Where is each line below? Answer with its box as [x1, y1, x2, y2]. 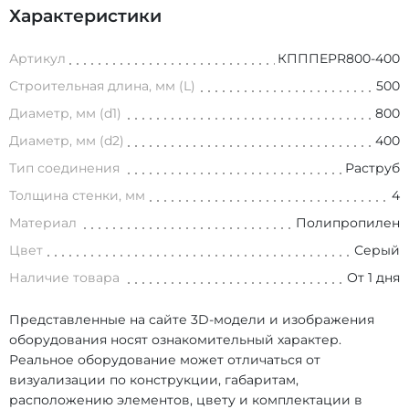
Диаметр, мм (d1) [9, 105, 121, 122]
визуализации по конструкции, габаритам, [9, 372, 299, 389]
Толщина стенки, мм [9, 187, 145, 204]
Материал [9, 215, 77, 232]
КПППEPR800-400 [278, 50, 400, 68]
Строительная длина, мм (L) [9, 78, 195, 95]
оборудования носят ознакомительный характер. [9, 331, 341, 349]
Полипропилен [296, 215, 400, 232]
